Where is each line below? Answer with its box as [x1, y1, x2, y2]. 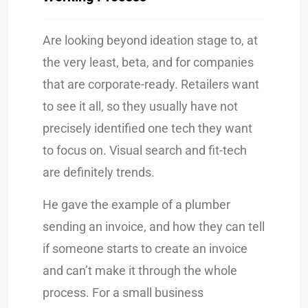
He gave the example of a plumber [43, 197, 230, 212]
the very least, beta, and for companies [43, 54, 254, 69]
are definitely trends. [43, 164, 155, 179]
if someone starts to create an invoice [43, 241, 247, 256]
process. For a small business [43, 285, 203, 300]
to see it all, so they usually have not [43, 98, 238, 113]
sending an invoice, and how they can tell [43, 219, 265, 234]
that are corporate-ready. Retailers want [43, 76, 259, 91]
